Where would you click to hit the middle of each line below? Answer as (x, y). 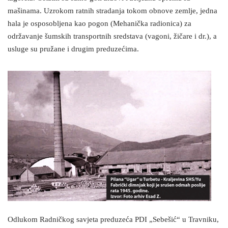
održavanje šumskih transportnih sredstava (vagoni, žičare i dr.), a (112, 37)
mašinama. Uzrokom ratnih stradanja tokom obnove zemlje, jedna (112, 11)
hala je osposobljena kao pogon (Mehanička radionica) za (99, 24)
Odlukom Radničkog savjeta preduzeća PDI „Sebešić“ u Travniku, (113, 220)
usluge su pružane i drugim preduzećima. (73, 49)
